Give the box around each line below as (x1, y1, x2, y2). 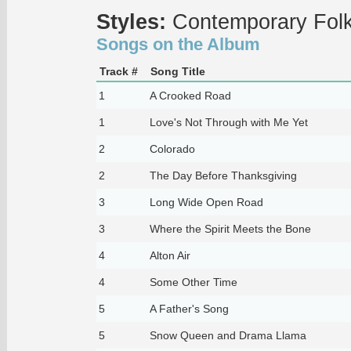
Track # (99, 64, 138, 78)
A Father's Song (149, 302, 229, 315)
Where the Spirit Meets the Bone (149, 222, 311, 235)
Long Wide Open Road (149, 195, 263, 208)
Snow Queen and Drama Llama (149, 328, 306, 342)
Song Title (150, 64, 205, 78)
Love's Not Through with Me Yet (149, 115, 308, 128)
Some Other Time (149, 275, 237, 288)
